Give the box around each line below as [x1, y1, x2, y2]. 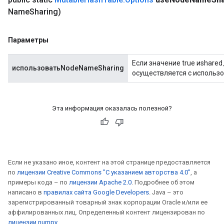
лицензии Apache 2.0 [69, 178, 131, 186]
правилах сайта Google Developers [43, 188, 149, 196]
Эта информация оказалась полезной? [52, 104, 172, 112]
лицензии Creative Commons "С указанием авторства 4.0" [17, 168, 190, 176]
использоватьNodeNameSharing [12, 64, 124, 72]
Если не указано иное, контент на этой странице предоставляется [8, 158, 210, 166]
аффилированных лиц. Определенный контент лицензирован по [8, 208, 205, 216]
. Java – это [149, 188, 183, 196]
